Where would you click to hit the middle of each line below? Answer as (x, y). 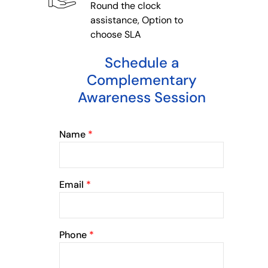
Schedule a (141, 62)
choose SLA (116, 34)
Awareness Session (141, 97)
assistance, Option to (137, 20)
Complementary (141, 80)
